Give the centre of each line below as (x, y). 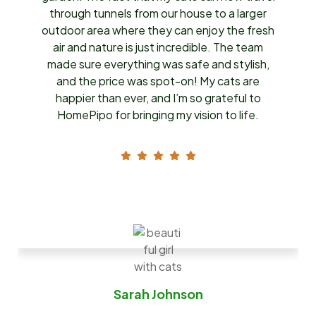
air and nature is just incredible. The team (158, 47)
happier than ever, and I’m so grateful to (158, 98)
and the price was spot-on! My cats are (158, 81)
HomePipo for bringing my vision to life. (158, 115)
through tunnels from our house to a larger (158, 13)
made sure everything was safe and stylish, (158, 64)
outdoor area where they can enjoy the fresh (158, 30)
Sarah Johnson (158, 294)
